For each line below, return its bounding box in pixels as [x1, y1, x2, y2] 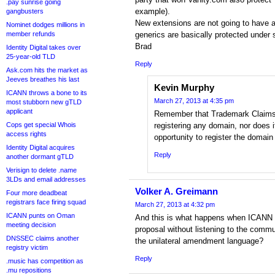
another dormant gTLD [6, 153, 74, 160]
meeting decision [6, 221, 56, 228]
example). [135, 7, 170, 17]
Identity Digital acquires [6, 144, 75, 151]
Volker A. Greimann [135, 186, 218, 197]
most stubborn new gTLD [6, 98, 82, 106]
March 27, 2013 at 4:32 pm [135, 201, 215, 209]
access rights [6, 130, 47, 137]
